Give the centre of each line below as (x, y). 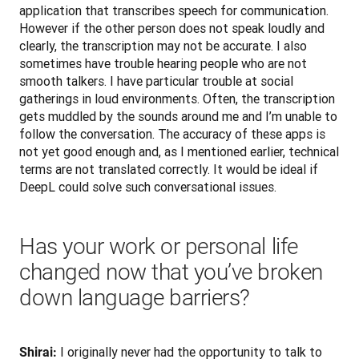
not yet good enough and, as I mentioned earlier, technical (179, 152)
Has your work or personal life (159, 247)
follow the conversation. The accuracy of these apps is (172, 134)
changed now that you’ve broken (171, 272)
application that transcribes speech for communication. (174, 11)
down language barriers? (135, 298)
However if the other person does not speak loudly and (172, 28)
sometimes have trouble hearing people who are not (163, 64)
